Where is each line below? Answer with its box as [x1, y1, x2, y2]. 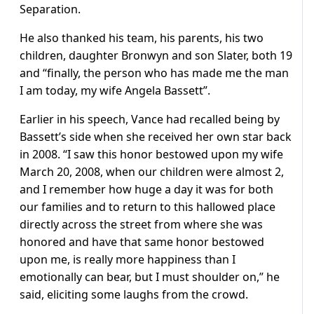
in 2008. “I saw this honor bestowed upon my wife [20, 146, 283, 163]
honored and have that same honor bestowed [20, 234, 264, 250]
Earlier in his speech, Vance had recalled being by [20, 111, 280, 128]
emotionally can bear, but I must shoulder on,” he [20, 269, 280, 285]
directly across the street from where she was [20, 217, 263, 233]
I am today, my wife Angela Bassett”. [20, 83, 210, 99]
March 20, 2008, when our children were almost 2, [20, 164, 284, 180]
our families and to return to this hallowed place [20, 199, 275, 215]
